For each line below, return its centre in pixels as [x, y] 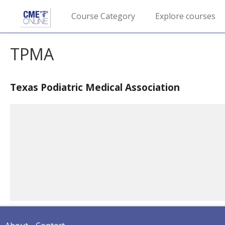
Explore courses [185, 16]
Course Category [103, 16]
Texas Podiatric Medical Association [95, 87]
